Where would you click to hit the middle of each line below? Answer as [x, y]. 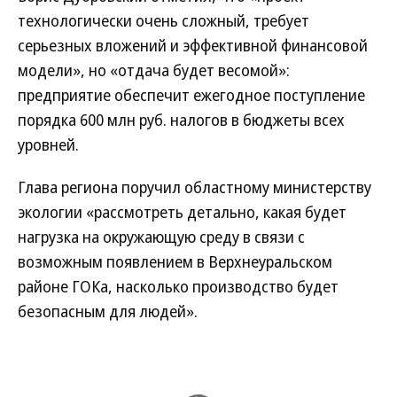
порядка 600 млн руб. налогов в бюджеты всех [181, 120]
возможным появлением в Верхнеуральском [175, 261]
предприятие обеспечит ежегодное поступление [191, 95]
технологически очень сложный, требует [163, 20]
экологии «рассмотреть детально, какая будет [182, 212]
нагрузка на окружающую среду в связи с [161, 237]
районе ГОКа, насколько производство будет [178, 286]
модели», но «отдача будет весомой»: [154, 70]
